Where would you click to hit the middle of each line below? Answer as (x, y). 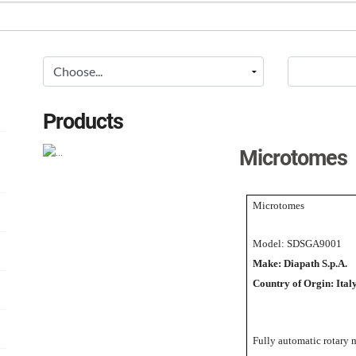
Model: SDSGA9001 (297, 244)
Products (83, 122)
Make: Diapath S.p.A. (301, 264)
